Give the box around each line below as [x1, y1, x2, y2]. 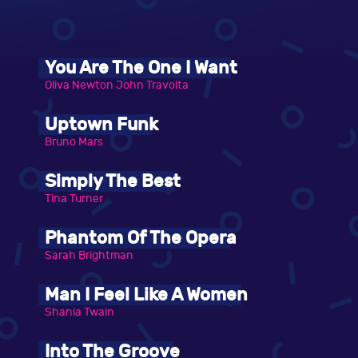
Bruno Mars [45, 135, 103, 149]
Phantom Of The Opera [45, 228, 237, 249]
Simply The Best [45, 171, 181, 193]
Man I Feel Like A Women [45, 284, 248, 306]
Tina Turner [45, 192, 103, 206]
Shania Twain [45, 305, 114, 320]
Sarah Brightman [45, 249, 133, 263]
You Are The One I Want [45, 58, 237, 79]
